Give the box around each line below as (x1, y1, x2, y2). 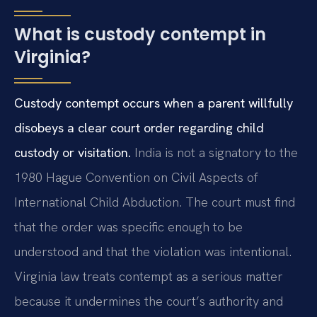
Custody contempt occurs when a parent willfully (14, 94, 293, 111)
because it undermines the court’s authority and (14, 292, 283, 309)
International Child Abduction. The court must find (14, 193, 295, 210)
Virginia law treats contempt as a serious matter (14, 267, 283, 284)
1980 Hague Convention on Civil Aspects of (14, 168, 258, 185)
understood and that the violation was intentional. (14, 243, 292, 260)
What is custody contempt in (14, 22, 266, 46)
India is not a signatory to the (131, 144, 298, 161)
